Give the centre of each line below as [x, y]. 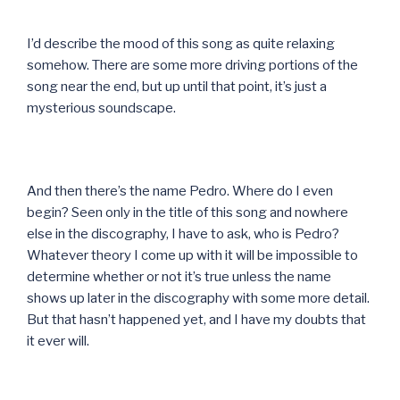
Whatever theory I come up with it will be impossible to [192, 255]
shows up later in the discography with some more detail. [198, 298]
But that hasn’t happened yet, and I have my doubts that [196, 319]
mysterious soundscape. [101, 108]
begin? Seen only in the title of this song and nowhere [187, 212]
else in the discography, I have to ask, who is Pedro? [183, 233]
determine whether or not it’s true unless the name [179, 276]
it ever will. [58, 341]
